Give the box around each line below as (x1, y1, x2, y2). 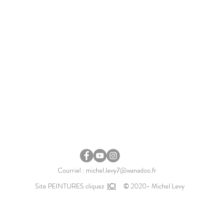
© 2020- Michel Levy (123, 181, 186, 191)
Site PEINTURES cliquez (35, 181, 107, 191)
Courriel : (58, 165, 86, 175)
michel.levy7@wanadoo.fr (86, 165, 156, 175)
